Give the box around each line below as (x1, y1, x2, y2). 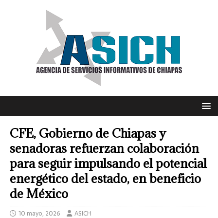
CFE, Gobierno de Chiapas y (10, 125, 166, 141)
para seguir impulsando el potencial (10, 155, 207, 171)
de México (10, 185, 68, 201)
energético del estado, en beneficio (10, 170, 201, 186)
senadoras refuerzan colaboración (10, 140, 199, 156)
